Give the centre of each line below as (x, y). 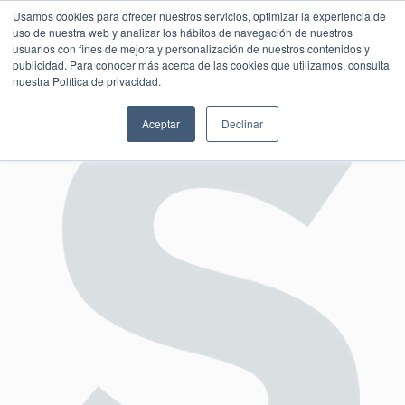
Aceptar (161, 123)
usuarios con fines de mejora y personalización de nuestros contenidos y (191, 48)
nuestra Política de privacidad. (87, 81)
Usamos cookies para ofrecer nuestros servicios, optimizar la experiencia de (199, 16)
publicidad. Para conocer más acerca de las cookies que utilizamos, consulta (201, 65)
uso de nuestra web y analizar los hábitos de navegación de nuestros (183, 32)
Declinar (242, 123)
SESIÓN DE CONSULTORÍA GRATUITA (202, 67)
